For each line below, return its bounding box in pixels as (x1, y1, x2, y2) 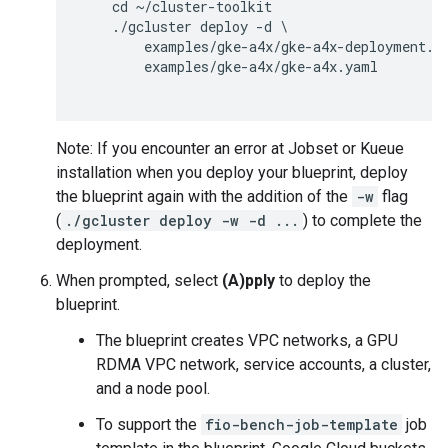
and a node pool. (96, 379, 210, 398)
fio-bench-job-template (205, 415, 398, 434)
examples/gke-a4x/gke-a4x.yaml (80, 57, 378, 76)
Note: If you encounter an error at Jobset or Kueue (56, 139, 404, 158)
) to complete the (303, 211, 422, 230)
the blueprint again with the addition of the (56, 187, 352, 206)
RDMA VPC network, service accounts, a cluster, (96, 355, 431, 374)
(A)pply (222, 271, 275, 290)
